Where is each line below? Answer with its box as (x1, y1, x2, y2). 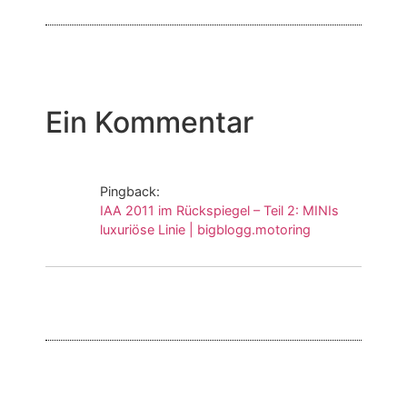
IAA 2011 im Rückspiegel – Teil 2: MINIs (100, 202, 339, 218)
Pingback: (100, 183, 160, 199)
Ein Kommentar (45, 104, 253, 140)
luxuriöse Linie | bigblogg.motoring (100, 221, 311, 237)
